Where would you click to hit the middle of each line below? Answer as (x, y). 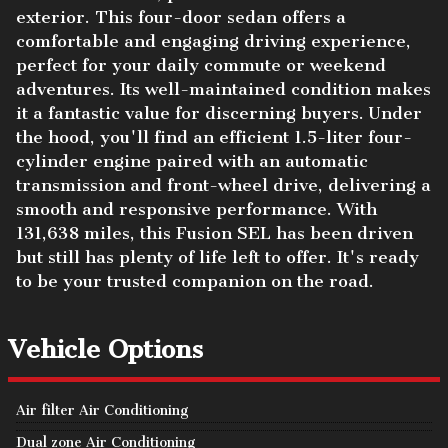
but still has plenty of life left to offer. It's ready (217, 256)
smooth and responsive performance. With (196, 208)
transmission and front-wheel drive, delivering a (223, 184)
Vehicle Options (105, 349)
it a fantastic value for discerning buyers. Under (219, 112)
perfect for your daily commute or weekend (201, 64)
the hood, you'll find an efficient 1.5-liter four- (214, 136)
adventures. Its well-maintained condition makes (223, 88)
